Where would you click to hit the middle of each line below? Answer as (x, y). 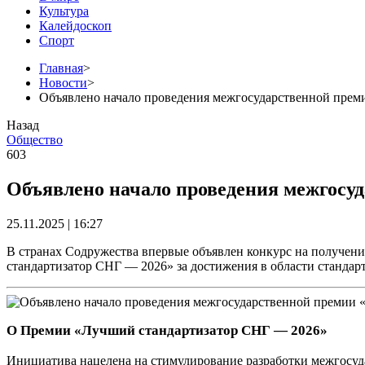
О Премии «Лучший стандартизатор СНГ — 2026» (167, 330)
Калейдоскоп (75, 25)
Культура (64, 11)
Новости (63, 82)
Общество (35, 139)
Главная (61, 68)
